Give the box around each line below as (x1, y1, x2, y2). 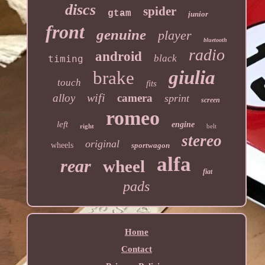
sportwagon (131, 140, 170, 150)
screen (201, 95, 221, 104)
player (158, 27, 192, 43)
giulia (169, 66, 216, 88)
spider (143, 4, 176, 18)
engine (171, 119, 195, 129)
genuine (96, 26, 147, 43)
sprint (164, 92, 190, 104)
